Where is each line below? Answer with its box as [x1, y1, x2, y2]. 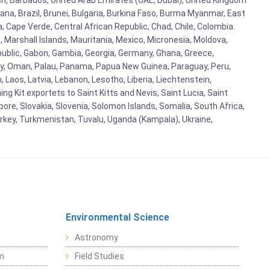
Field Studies [74, 251, 124, 262]
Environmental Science [65, 212, 169, 224]
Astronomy [74, 233, 118, 243]
